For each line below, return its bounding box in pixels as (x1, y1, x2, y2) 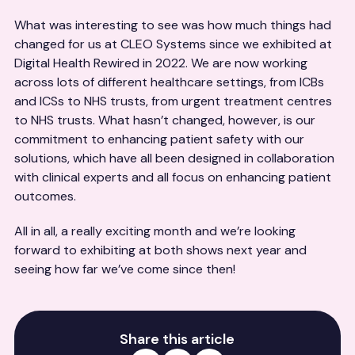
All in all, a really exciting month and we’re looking (14, 223, 296, 239)
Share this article (120, 330, 235, 349)
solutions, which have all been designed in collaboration (14, 150, 334, 166)
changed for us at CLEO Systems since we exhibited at (14, 36, 332, 52)
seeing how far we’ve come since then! (14, 261, 235, 277)
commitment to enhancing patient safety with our (14, 131, 304, 147)
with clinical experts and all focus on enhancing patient (14, 169, 331, 185)
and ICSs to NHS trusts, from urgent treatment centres (14, 93, 332, 109)
